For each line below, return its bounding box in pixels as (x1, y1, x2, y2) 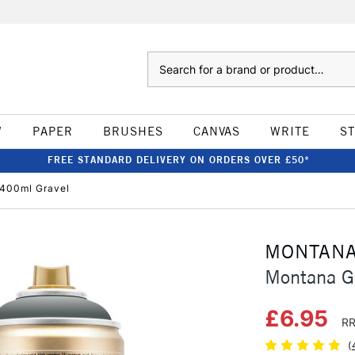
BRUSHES (102, 124, 163, 139)
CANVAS (193, 124, 240, 139)
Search (147, 53, 179, 66)
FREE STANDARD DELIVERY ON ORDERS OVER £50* (47, 154, 310, 166)
